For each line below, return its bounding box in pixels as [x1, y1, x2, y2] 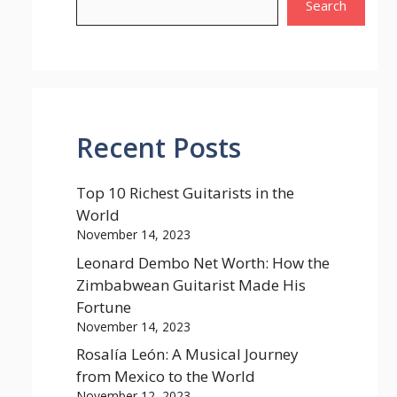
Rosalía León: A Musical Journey [76, 344, 299, 364]
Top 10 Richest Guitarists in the [76, 183, 294, 203]
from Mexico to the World [76, 366, 255, 386]
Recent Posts [76, 129, 241, 166]
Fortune [76, 296, 131, 317]
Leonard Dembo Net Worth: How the [76, 252, 330, 273]
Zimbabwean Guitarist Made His [76, 274, 306, 295]
